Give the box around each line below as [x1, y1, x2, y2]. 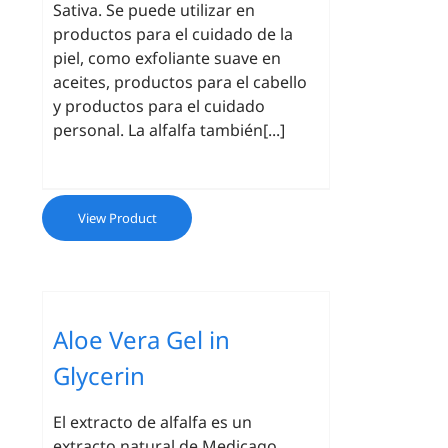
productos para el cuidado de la [53, 23, 294, 45]
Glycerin [53, 359, 146, 392]
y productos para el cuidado [53, 95, 266, 117]
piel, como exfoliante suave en [53, 47, 282, 69]
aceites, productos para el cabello [53, 71, 308, 93]
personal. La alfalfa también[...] [53, 119, 286, 141]
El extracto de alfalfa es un [53, 411, 253, 433]
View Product [77, 209, 157, 227]
